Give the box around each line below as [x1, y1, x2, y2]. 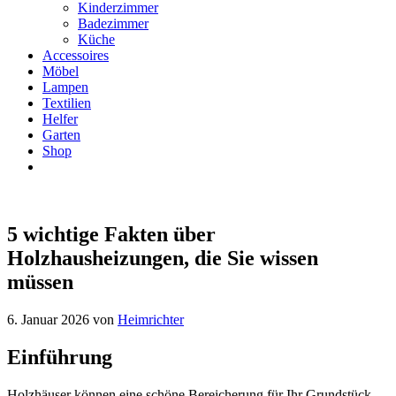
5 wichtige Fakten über [7, 222, 216, 246]
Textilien [42, 95, 91, 110]
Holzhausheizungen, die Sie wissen [7, 246, 318, 270]
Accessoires [42, 48, 109, 63]
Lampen [42, 80, 88, 95]
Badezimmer [78, 16, 148, 31]
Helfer [42, 111, 78, 126]
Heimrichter [118, 311, 184, 327]
